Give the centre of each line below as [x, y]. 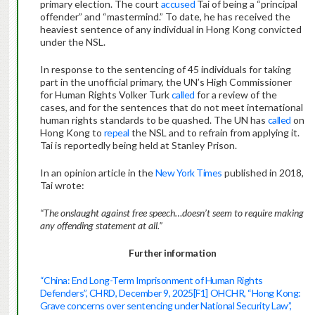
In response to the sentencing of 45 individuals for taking [165, 70]
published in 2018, [263, 173]
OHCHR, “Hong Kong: [255, 293]
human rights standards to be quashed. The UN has [154, 120]
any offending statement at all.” [101, 226]
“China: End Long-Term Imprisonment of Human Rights [151, 281]
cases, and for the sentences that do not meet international [171, 108]
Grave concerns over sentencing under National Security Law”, [166, 306]
